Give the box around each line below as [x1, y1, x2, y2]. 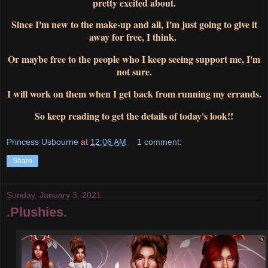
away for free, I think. [89, 30, 179, 44]
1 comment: [137, 137, 182, 147]
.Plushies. [7, 205, 67, 220]
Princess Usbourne [7, 137, 78, 147]
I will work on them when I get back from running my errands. [7, 86, 261, 100]
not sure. [116, 65, 152, 79]
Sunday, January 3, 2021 [7, 190, 101, 200]
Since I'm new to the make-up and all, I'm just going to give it [11, 17, 257, 32]
